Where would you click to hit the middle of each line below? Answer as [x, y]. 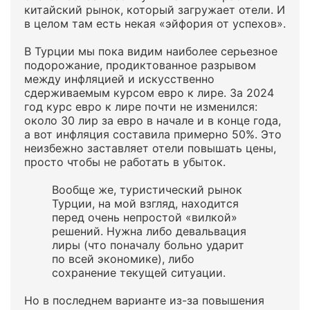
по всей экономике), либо [123, 259]
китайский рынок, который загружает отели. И [155, 10]
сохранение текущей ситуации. [139, 273]
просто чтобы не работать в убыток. [125, 162]
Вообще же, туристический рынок [147, 190]
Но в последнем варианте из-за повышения [144, 300]
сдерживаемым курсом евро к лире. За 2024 [149, 93]
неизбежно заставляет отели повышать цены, [150, 148]
